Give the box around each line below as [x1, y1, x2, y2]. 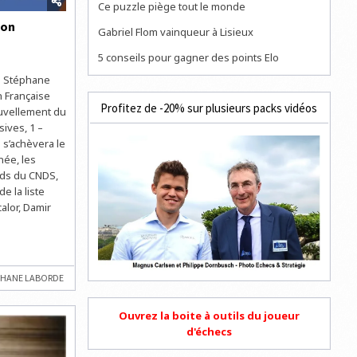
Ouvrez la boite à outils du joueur [118, 308, 300, 323]
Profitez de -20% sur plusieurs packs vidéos [100, 100, 318, 116]
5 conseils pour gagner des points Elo [98, 49, 280, 65]
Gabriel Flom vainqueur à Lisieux [98, 24, 254, 39]
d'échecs [186, 324, 232, 339]
